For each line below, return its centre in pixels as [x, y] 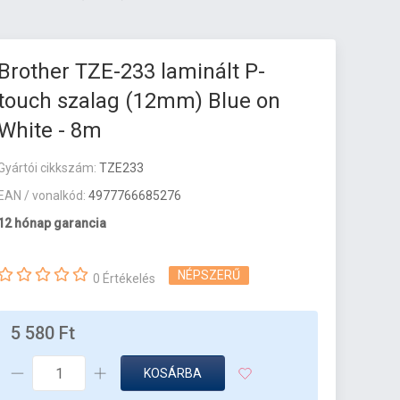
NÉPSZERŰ [209, 275]
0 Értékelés [125, 279]
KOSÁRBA [173, 373]
